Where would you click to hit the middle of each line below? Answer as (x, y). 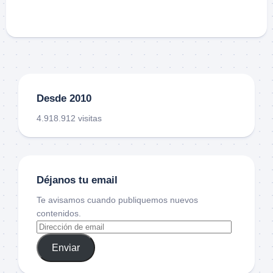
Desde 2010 (64, 99)
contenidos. (59, 214)
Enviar (66, 247)
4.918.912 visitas (69, 119)
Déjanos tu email (77, 180)
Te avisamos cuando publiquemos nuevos (117, 200)
